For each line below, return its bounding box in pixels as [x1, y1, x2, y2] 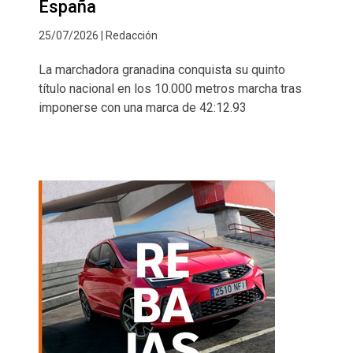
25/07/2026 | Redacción [39, 28, 158, 42]
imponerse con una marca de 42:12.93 [39, 99, 247, 115]
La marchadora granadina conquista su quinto [39, 61, 285, 77]
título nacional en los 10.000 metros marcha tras [39, 80, 302, 96]
